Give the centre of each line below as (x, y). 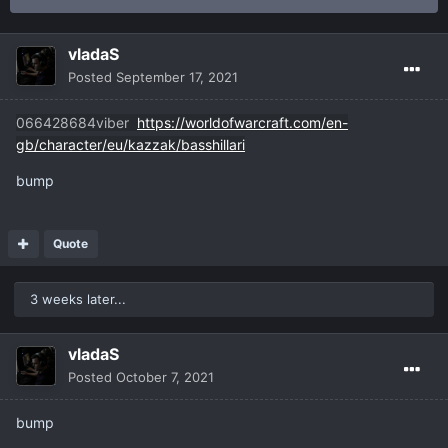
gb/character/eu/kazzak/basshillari (130, 145)
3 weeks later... (78, 299)
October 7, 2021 (165, 377)
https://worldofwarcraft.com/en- (242, 123)
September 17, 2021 (177, 77)
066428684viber (76, 123)
